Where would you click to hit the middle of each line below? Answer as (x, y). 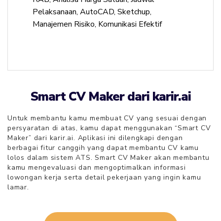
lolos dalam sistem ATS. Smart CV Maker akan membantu (109, 158)
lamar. (18, 187)
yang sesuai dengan (171, 118)
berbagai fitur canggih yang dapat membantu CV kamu (103, 148)
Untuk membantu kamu (49, 118)
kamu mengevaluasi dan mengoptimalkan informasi (97, 167)
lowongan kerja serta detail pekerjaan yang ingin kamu (104, 177)
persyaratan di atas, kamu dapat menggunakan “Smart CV (109, 128)
